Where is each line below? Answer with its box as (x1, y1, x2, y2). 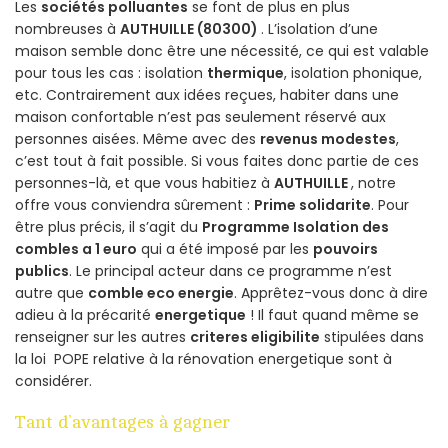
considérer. (15, 371, 92, 392)
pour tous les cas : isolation (15, 63, 207, 84)
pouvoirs (313, 239, 378, 260)
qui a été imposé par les (137, 239, 313, 260)
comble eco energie (88, 283, 234, 304)
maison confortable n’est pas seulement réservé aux (15, 107, 386, 128)
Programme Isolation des (202, 217, 389, 238)
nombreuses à (15, 19, 120, 40)
